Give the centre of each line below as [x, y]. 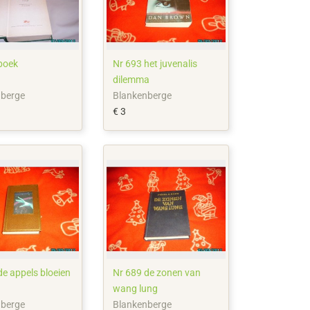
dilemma [131, 79]
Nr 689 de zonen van [157, 272]
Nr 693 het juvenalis [155, 63]
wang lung [136, 288]
